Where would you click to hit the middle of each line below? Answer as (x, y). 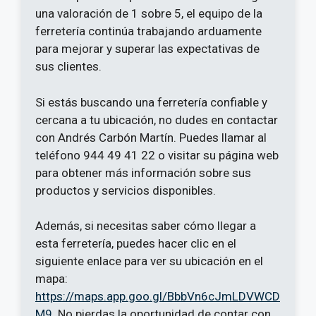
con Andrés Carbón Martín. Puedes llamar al (151, 137)
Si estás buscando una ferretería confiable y (151, 102)
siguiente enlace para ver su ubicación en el (149, 261)
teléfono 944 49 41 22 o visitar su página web (157, 155)
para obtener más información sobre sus (143, 172)
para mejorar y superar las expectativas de (147, 49)
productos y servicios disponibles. (126, 190)
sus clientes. (68, 67)
